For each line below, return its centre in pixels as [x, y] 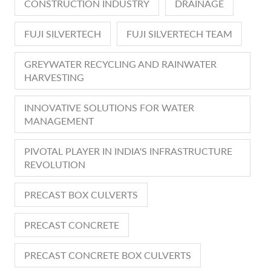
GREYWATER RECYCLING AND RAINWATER [120, 64]
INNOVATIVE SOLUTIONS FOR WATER [109, 108]
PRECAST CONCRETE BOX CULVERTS [108, 255]
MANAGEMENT [59, 121]
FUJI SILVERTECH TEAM [179, 34]
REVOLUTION [55, 165]
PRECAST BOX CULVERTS [81, 195]
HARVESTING [54, 77]
